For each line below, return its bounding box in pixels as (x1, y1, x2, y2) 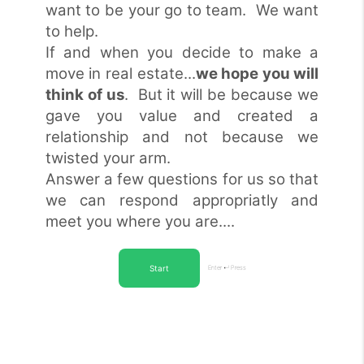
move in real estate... (45, 64, 196, 83)
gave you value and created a (45, 106, 319, 125)
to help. (45, 22, 102, 41)
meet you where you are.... (45, 212, 235, 231)
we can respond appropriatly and (45, 191, 319, 210)
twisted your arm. (45, 149, 179, 167)
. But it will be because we (123, 85, 319, 104)
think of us (45, 85, 124, 104)
